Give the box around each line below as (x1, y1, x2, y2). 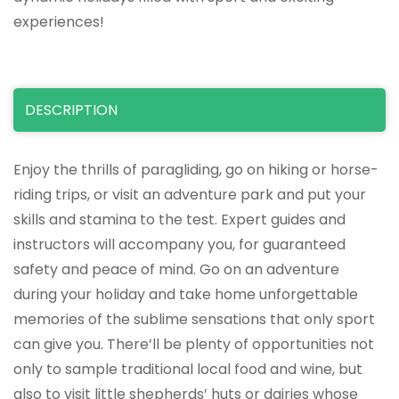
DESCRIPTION (25, 99, 118, 120)
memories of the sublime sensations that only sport (13, 308, 375, 330)
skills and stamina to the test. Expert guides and (13, 208, 346, 230)
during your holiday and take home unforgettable (13, 283, 358, 305)
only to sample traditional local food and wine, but (13, 358, 362, 379)
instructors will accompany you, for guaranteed (13, 233, 346, 255)
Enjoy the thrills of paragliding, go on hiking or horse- (13, 159, 379, 180)
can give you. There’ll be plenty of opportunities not (13, 333, 374, 354)
